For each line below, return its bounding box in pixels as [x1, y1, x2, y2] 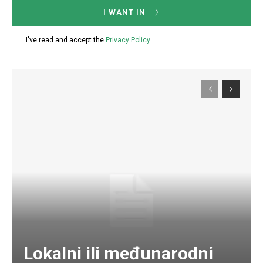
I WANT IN [103, 7, 146, 16]
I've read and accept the [26, 36, 106, 45]
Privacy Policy [106, 36, 150, 45]
